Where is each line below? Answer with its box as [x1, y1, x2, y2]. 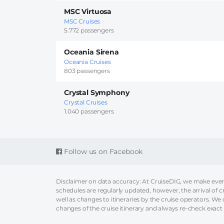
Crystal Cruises [64, 98, 107, 106]
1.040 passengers [64, 107, 114, 115]
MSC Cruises [64, 17, 100, 25]
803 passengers [64, 67, 110, 75]
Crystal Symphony [64, 88, 129, 97]
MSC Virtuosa [64, 7, 112, 16]
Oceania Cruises [64, 58, 111, 66]
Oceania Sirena [64, 47, 119, 57]
